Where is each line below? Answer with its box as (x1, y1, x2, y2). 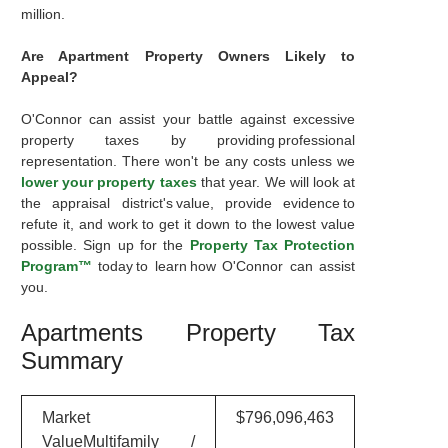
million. (20, 6, 65, 22)
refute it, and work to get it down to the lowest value (20, 216, 356, 232)
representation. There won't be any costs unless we (20, 153, 356, 169)
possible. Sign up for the (20, 237, 190, 253)
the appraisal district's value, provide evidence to (20, 195, 356, 211)
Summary (20, 347, 123, 374)
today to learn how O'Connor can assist (91, 258, 356, 274)
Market (41, 409, 90, 426)
